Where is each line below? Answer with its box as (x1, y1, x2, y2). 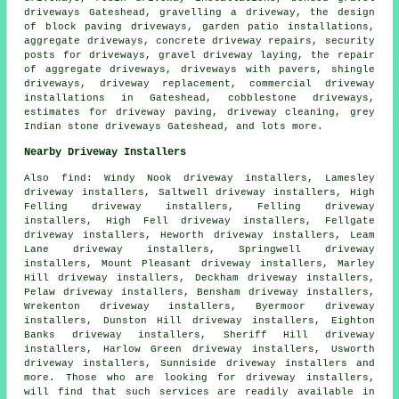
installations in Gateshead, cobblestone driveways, (24, 92, 375, 103)
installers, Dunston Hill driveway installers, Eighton (24, 314, 375, 326)
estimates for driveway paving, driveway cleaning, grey (24, 106, 375, 118)
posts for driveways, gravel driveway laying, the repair (24, 49, 375, 61)
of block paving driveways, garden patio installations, (24, 20, 375, 32)
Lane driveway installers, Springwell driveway (24, 243, 375, 255)
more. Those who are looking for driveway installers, (24, 371, 375, 383)
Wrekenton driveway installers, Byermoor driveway (24, 300, 375, 312)
